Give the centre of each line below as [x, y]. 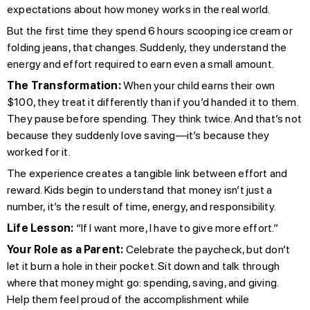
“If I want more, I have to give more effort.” [176, 228]
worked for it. [39, 152]
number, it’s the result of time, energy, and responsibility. [142, 206]
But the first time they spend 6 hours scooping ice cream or [150, 30]
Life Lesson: [40, 228]
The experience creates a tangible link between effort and [147, 173]
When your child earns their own [198, 85]
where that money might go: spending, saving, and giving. [143, 282]
